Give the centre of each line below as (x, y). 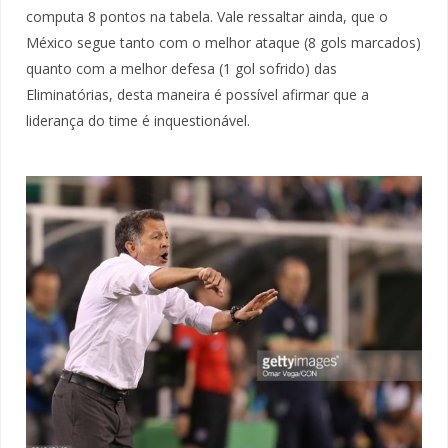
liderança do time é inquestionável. (138, 120)
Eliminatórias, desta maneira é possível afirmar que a (197, 94)
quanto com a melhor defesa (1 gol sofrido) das (181, 68)
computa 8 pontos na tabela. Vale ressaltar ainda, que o (207, 16)
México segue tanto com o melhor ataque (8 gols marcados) (223, 42)
